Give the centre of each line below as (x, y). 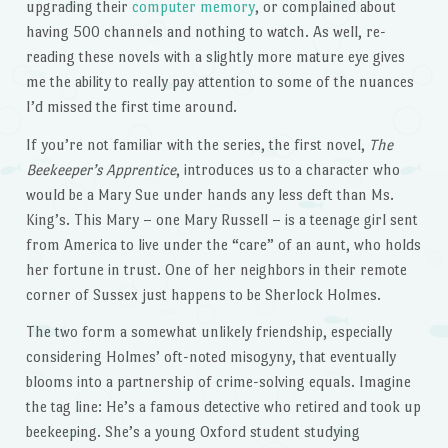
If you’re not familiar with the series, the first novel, (197, 144)
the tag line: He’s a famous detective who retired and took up (223, 407)
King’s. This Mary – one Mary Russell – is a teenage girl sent (221, 219)
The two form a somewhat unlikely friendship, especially (208, 332)
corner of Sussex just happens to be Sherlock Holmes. (203, 294)
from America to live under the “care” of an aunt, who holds (223, 244)
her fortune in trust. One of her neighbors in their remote (216, 269)
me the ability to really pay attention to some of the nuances (219, 81)
